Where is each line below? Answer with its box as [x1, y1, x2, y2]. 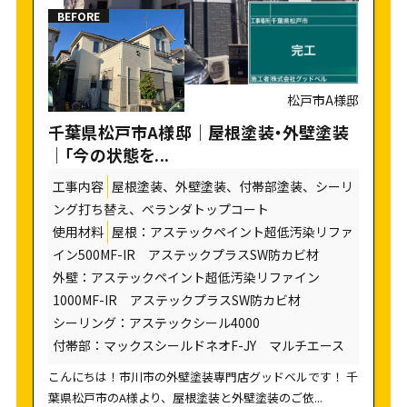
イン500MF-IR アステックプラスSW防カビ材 [52, 245, 319, 264]
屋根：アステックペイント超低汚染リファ [111, 223, 353, 242]
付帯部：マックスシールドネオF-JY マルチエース [52, 336, 344, 355]
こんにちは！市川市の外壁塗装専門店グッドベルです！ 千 [47, 368, 358, 386]
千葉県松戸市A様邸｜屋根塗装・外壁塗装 [47, 120, 349, 144]
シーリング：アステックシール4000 [52, 313, 273, 333]
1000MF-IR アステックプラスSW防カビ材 [52, 291, 313, 310]
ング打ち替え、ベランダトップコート [52, 200, 269, 219]
